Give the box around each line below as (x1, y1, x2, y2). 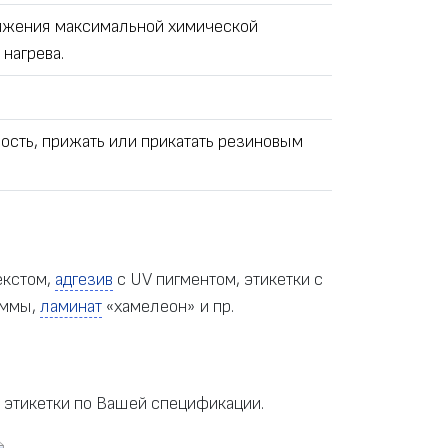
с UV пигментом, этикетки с (113, 269, 323, 291)
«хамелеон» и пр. (102, 296, 234, 318)
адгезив (55, 269, 113, 291)
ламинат (40, 296, 102, 318)
